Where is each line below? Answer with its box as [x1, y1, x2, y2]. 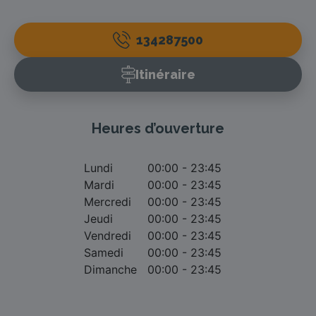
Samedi [84, 245, 123, 260]
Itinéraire [135, 66, 195, 82]
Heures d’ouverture [92, 119, 224, 137]
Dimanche [84, 262, 137, 276]
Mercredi [84, 194, 131, 209]
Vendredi [84, 228, 131, 243]
